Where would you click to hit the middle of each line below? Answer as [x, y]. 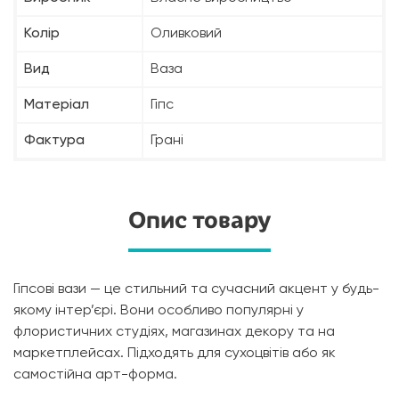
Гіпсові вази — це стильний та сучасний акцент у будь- [196, 290]
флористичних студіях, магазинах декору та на [174, 333]
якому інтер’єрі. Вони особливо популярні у [159, 311]
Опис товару [199, 220]
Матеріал [57, 106]
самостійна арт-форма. [95, 375]
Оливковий [186, 34]
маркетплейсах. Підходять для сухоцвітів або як [175, 354]
